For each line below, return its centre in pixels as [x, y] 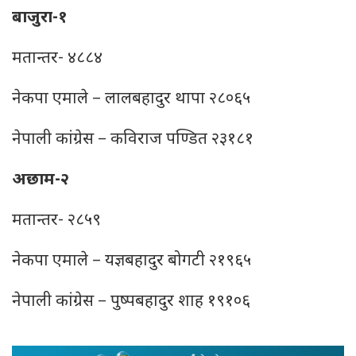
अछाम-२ [41, 180]
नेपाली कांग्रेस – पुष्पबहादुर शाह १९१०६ [131, 302]
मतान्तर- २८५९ [56, 221]
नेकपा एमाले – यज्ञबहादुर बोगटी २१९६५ [132, 261]
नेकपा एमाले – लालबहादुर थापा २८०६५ [131, 99]
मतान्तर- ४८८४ [57, 59]
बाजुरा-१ [40, 18]
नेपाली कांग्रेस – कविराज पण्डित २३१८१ [133, 140]
